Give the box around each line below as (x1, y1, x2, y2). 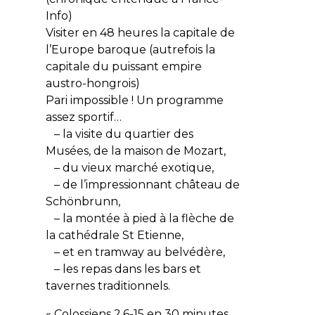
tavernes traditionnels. (45, 278, 170, 292)
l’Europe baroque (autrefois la (45, 42, 215, 56)
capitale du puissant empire (45, 59, 202, 73)
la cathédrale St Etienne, (45, 228, 184, 242)
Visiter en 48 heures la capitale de (45, 25, 235, 39)
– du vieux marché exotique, (45, 160, 214, 174)
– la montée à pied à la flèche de (45, 211, 234, 225)
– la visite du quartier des (45, 127, 193, 141)
